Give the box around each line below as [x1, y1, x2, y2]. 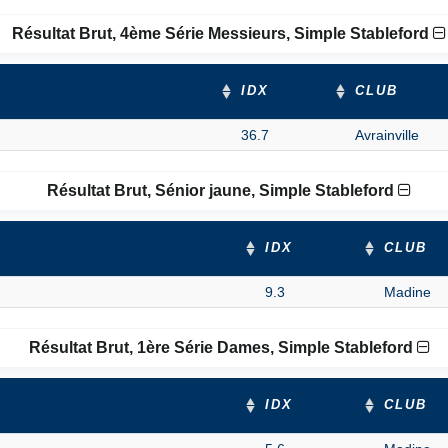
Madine [384, 284, 431, 300]
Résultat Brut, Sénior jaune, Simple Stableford [47, 182, 398, 199]
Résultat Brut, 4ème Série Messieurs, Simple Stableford [12, 25, 433, 42]
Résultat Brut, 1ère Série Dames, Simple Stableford [28, 339, 417, 356]
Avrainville [355, 127, 419, 143]
